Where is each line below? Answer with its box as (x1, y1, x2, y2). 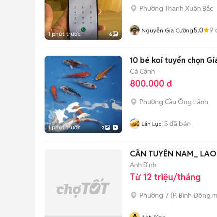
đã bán (168, 119, 191, 128)
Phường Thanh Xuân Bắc (139, 4, 213, 13)
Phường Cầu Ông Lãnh (139, 97, 208, 106)
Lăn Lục (141, 120, 161, 127)
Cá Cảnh (130, 66, 155, 76)
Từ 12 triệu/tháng (130, 171, 201, 183)
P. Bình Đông (173, 191, 211, 200)
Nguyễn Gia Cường (141, 27, 193, 34)
